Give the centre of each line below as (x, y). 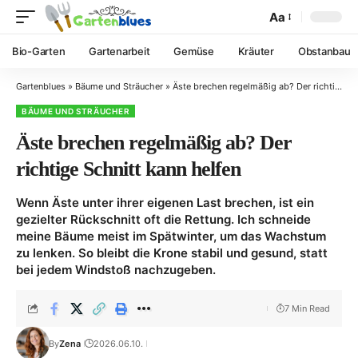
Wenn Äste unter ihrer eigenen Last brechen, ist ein (165, 203)
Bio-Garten (39, 51)
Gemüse (194, 51)
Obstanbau (324, 51)
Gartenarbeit (119, 51)
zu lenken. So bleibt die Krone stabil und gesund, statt (172, 253)
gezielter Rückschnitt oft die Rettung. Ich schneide (163, 219)
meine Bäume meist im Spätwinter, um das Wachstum (171, 236)
